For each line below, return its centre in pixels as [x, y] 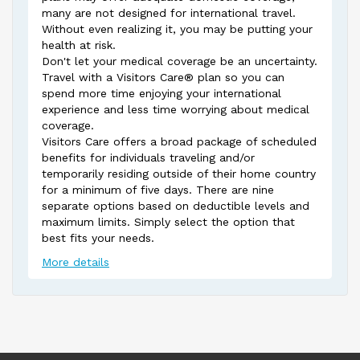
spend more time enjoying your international [162, 93]
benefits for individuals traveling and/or [148, 157]
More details [76, 262]
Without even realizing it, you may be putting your [177, 29]
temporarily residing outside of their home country [179, 174]
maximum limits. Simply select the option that [168, 222]
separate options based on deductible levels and [176, 206]
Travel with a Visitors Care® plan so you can [163, 77]
